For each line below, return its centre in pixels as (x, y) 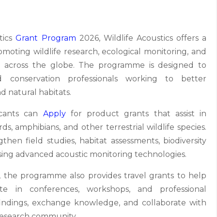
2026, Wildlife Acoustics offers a (141, 38)
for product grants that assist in (136, 114)
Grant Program (46, 38)
